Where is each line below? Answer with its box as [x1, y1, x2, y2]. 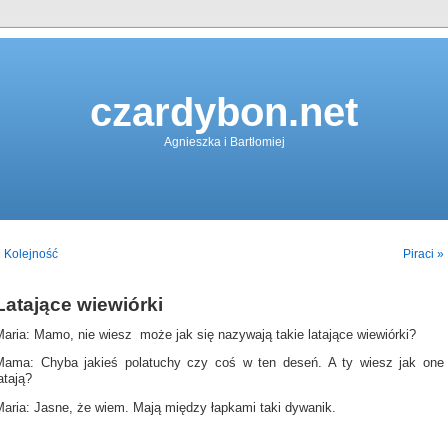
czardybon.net [90, 90, 358, 134]
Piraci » [403, 247, 444, 261]
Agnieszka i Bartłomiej [163, 135, 285, 149]
